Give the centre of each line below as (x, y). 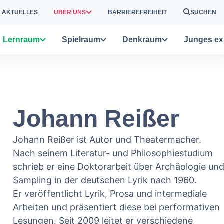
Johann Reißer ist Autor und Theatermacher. (107, 140)
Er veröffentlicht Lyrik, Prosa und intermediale (110, 194)
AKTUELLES (20, 12)
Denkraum (142, 39)
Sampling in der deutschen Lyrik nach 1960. (105, 180)
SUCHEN (203, 12)
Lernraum (21, 39)
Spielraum (81, 39)
